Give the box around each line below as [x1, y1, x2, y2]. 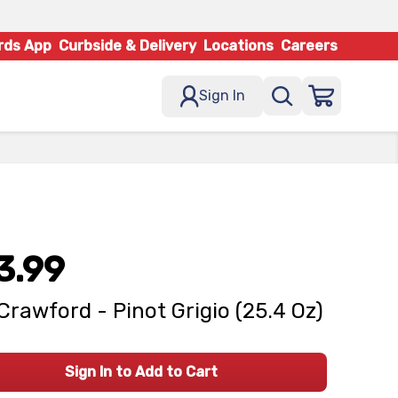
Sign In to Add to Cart [64, 363, 218, 380]
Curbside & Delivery [59, 37, 196, 54]
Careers [281, 37, 338, 54]
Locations [203, 37, 274, 54]
